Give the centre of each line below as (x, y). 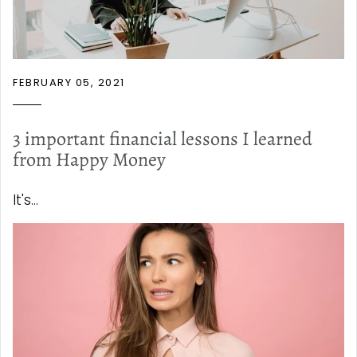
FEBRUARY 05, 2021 (69, 83)
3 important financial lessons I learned (163, 139)
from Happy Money (89, 160)
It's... (25, 200)
